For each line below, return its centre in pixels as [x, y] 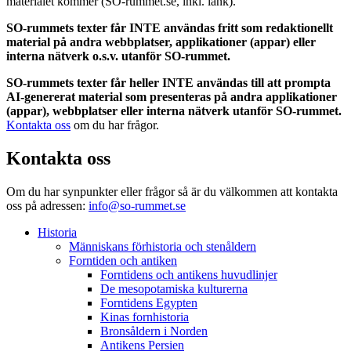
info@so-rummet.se [137, 205]
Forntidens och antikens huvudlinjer [189, 274]
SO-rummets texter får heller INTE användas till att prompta [168, 82]
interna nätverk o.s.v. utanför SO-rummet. [118, 56]
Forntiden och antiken [123, 260]
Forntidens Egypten [149, 302]
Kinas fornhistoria [145, 317]
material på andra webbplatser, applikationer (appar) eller [161, 42]
